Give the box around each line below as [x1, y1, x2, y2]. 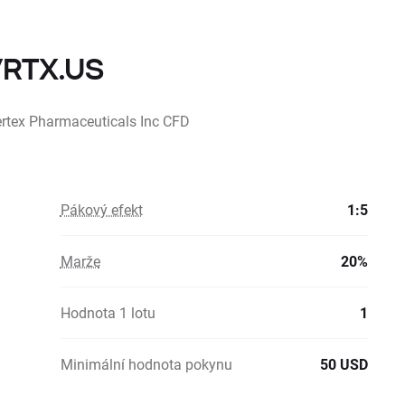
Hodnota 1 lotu [60, 303, 155, 322]
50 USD [320, 354, 368, 373]
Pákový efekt [60, 200, 143, 219]
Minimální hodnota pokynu [60, 354, 232, 373]
